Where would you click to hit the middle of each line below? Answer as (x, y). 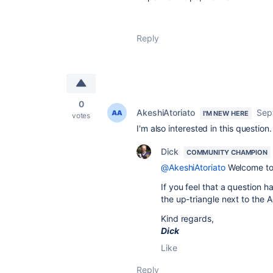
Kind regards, (187, 218)
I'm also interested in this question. (204, 128)
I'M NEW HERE (225, 113)
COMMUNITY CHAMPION (227, 152)
